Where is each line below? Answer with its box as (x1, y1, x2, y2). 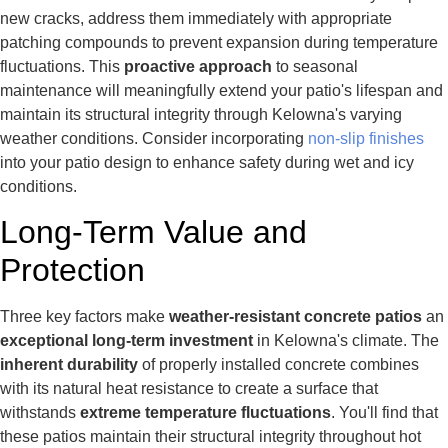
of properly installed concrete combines (138, 356, 419, 374)
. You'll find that (331, 404, 438, 422)
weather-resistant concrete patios (169, 308, 422, 326)
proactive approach (124, 57, 272, 75)
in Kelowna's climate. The (253, 332, 439, 350)
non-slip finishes (308, 129, 424, 147)
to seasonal (272, 57, 358, 75)
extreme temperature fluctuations (80, 404, 331, 422)
